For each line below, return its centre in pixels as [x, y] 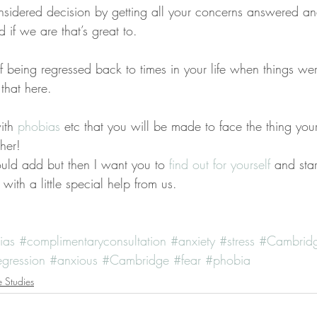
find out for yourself [222, 164]
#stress [237, 241]
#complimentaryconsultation [93, 241]
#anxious [74, 260]
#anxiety [193, 241]
